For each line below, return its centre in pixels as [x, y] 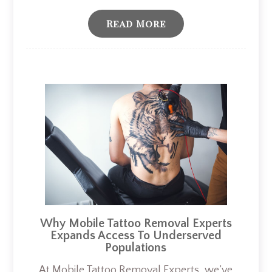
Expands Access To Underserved [136, 235]
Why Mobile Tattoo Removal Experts [136, 223]
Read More [136, 24]
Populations [136, 247]
